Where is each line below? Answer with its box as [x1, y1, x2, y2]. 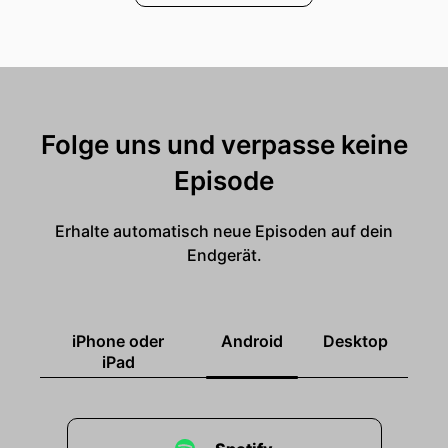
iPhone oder [72, 331, 164, 351]
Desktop [323, 331, 388, 351]
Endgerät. [186, 245, 262, 265]
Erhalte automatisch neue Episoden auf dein [55, 221, 393, 241]
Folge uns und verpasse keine [40, 129, 408, 160]
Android [221, 331, 283, 351]
